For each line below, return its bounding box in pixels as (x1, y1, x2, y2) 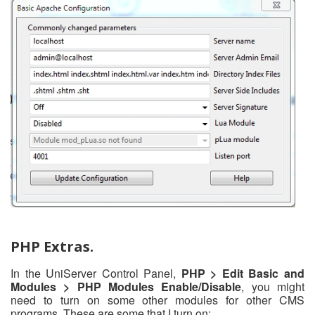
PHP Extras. (11, 236, 94, 256)
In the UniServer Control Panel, (11, 264, 181, 281)
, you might (241, 278, 305, 295)
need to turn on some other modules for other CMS (11, 291, 304, 308)
